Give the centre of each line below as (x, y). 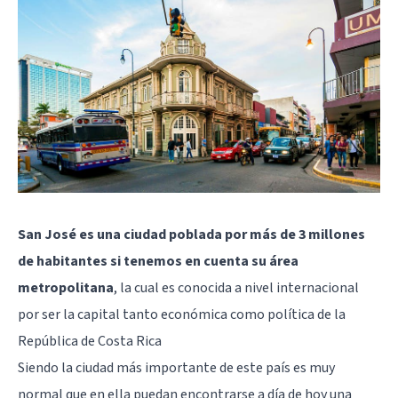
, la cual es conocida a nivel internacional (236, 288)
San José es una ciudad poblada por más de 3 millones (191, 235)
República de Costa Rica (90, 342)
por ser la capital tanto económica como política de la (182, 315)
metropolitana (66, 288)
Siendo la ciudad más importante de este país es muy (176, 368)
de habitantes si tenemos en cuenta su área (158, 262)
